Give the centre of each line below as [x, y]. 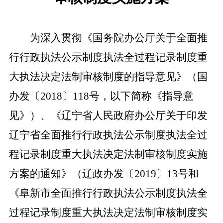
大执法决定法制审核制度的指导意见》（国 [108, 77]
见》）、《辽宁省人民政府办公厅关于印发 [108, 115]
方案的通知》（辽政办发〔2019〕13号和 [104, 174]
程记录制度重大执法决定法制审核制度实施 [108, 154]
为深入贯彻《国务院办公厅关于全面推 [119, 38]
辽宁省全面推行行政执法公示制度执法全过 [108, 135]
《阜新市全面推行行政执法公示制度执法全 [108, 193]
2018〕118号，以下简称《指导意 [117, 96]
